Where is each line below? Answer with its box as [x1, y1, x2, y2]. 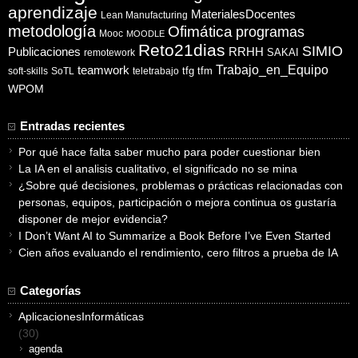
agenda [29, 343, 62, 355]
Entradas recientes [20, 120, 125, 133]
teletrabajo [133, 66, 179, 78]
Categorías [20, 284, 81, 297]
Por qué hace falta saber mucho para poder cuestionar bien [18, 145, 320, 159]
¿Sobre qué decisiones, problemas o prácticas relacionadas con [18, 179, 343, 193]
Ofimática [168, 23, 233, 41]
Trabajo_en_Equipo [216, 62, 328, 78]
